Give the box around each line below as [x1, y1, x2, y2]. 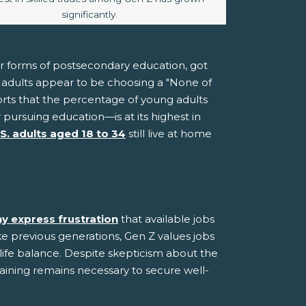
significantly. [61, 8, 117, 20]
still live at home [126, 127, 212, 141]
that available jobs [118, 212, 214, 226]
